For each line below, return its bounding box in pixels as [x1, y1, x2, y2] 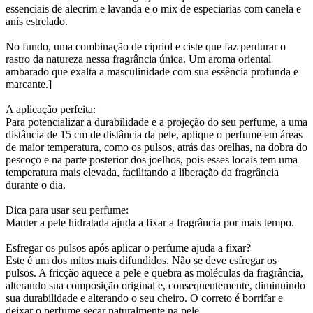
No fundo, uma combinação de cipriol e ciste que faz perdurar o [6, 41, 286, 53]
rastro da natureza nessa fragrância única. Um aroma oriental [6, 53, 271, 66]
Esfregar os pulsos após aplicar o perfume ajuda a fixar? [6, 242, 251, 254]
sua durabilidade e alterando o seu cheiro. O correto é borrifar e [6, 292, 283, 305]
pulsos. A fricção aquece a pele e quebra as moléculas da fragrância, [6, 267, 303, 279]
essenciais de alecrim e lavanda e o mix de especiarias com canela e [6, 3, 301, 15]
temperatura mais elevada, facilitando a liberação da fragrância [6, 166, 279, 179]
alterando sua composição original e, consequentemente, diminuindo [6, 279, 305, 292]
